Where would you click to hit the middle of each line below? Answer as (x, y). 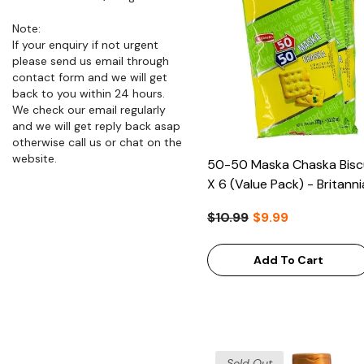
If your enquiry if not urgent (85, 44)
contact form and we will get (90, 77)
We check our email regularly (89, 109)
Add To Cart (289, 260)
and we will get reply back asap (96, 126)
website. (35, 158)
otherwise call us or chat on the (97, 142)
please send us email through (91, 61)
